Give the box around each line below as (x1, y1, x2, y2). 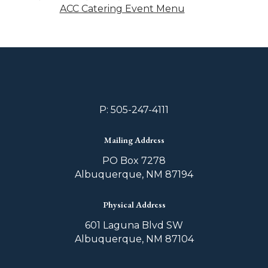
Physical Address (102, 198, 166, 210)
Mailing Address (103, 133, 165, 145)
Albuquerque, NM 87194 (75, 168, 193, 180)
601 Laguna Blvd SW (85, 219, 183, 231)
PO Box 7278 (102, 154, 166, 166)
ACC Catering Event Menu (59, 3, 185, 14)
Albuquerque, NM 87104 (74, 233, 194, 245)
